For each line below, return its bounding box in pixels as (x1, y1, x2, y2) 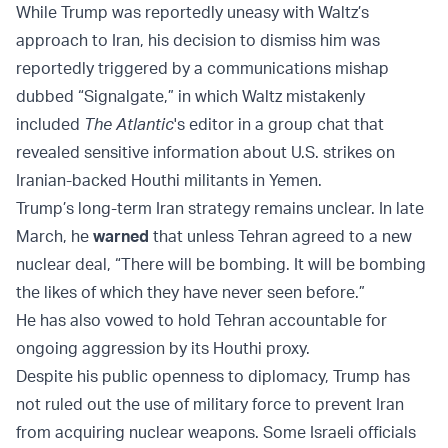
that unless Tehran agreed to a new (149, 226, 412, 247)
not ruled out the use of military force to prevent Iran (16, 394, 404, 415)
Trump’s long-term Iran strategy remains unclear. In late (16, 198, 424, 219)
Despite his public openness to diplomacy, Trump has (16, 366, 410, 387)
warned (93, 226, 149, 247)
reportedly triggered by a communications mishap (16, 58, 389, 79)
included (16, 114, 84, 135)
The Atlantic (84, 114, 174, 135)
